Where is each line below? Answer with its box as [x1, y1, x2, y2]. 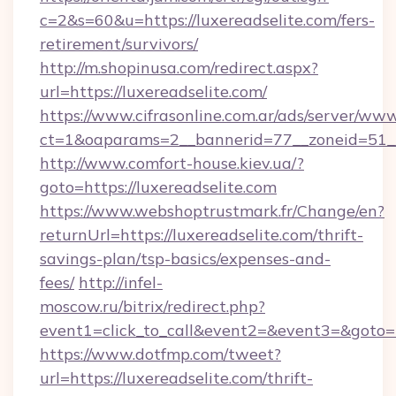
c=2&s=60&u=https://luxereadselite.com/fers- [40, 10, 375, 30]
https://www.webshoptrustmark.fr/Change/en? [40, 201, 385, 221]
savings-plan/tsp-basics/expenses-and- [40, 248, 331, 269]
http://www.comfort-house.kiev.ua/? [40, 153, 304, 173]
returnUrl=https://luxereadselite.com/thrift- [40, 225, 363, 245]
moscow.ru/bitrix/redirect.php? [40, 296, 265, 316]
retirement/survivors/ [40, 34, 198, 54]
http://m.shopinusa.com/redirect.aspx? [40, 57, 318, 78]
